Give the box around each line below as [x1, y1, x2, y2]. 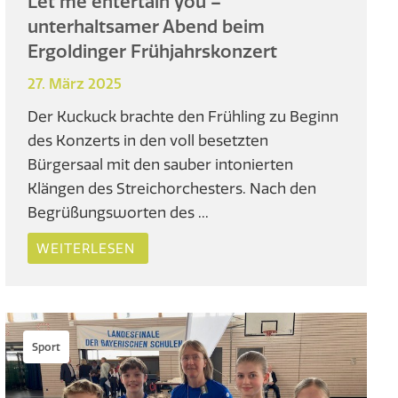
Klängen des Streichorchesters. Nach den [28, 179, 317, 198]
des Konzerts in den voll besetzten [28, 131, 269, 150]
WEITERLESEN [36, 240, 136, 258]
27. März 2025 [28, 75, 123, 93]
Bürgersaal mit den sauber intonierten [28, 155, 294, 174]
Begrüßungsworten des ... [28, 203, 210, 222]
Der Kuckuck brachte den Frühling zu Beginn [28, 107, 339, 126]
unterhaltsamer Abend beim [28, 15, 266, 38]
